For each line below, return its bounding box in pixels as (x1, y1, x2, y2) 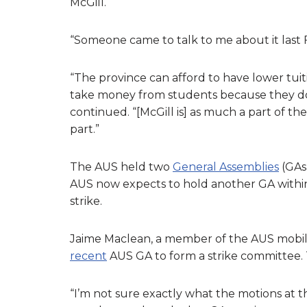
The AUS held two (70, 160, 173, 173)
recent (70, 249, 107, 262)
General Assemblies (173, 160, 279, 173)
